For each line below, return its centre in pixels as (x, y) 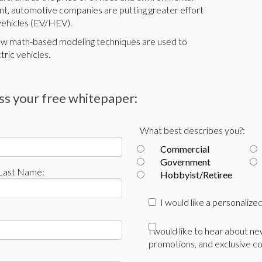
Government (185, 162)
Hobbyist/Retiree (196, 175)
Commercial (185, 149)
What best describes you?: (192, 130)
